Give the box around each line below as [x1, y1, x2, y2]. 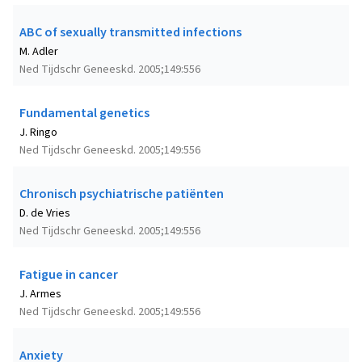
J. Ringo [19, 124, 57, 141]
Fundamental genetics [19, 104, 149, 123]
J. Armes [19, 286, 61, 303]
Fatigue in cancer [19, 266, 118, 284]
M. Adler [19, 44, 58, 61]
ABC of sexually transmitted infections [19, 23, 242, 42]
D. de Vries [19, 205, 70, 222]
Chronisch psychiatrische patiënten [19, 185, 224, 204]
